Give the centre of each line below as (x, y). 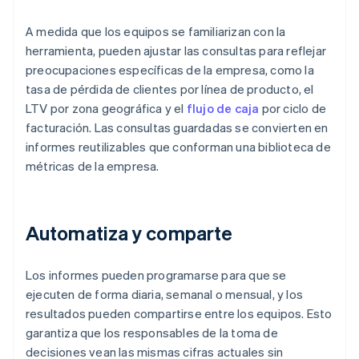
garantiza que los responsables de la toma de (152, 333)
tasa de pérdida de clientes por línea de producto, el (170, 89)
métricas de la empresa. (93, 166)
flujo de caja (223, 109)
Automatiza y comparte (129, 233)
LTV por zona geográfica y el (106, 109)
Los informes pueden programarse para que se (156, 275)
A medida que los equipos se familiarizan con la (156, 32)
